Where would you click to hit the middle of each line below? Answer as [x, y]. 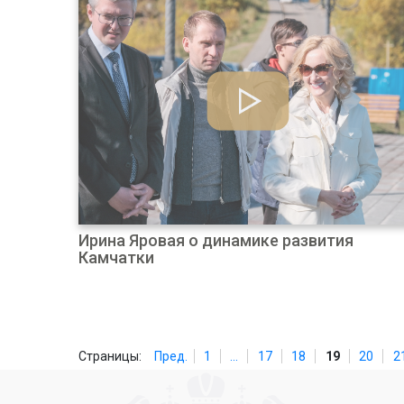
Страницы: [110, 356]
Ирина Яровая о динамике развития [216, 240]
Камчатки [116, 257]
